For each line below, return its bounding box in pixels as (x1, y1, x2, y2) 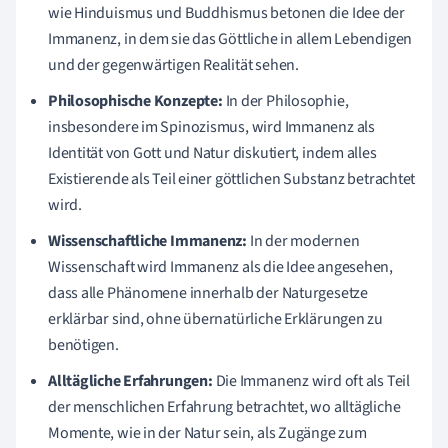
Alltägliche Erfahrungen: (48, 369, 213, 392)
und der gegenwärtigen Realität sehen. (48, 53, 299, 76)
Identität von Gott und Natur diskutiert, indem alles (48, 141, 377, 164)
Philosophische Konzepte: (48, 89, 223, 112)
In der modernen (247, 229, 360, 252)
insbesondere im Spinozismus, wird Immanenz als (48, 115, 375, 138)
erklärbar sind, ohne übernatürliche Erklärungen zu (48, 307, 383, 330)
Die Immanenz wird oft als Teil (212, 369, 410, 392)
